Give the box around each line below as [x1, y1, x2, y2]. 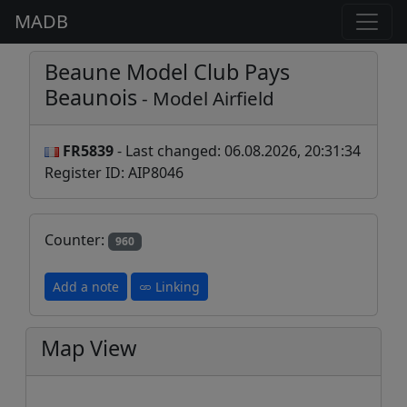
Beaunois [45, 83, 137, 112]
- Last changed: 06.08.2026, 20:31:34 [114, 141, 361, 161]
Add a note [53, 278, 119, 296]
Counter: [45, 230, 108, 250]
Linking [152, 278, 200, 296]
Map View [41, 333, 136, 363]
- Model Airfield [137, 85, 274, 111]
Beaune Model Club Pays [45, 57, 290, 86]
